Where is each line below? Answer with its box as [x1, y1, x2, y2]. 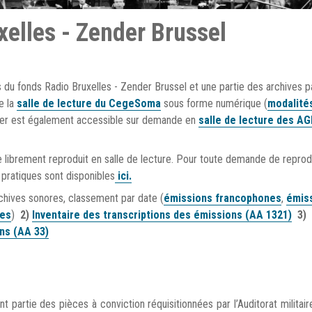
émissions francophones [164, 192, 281, 205]
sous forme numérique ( [161, 97, 267, 110]
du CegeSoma [92, 97, 161, 110]
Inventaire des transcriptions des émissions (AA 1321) [32, 208, 292, 221]
